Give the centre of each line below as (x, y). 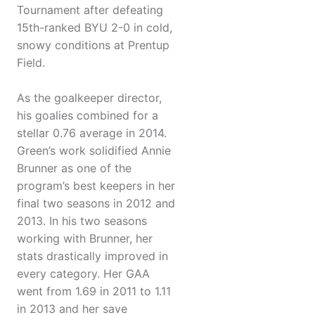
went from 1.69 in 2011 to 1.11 (94, 291)
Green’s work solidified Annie (94, 151)
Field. (31, 63)
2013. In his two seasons (82, 221)
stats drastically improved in (92, 256)
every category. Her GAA (83, 274)
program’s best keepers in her (96, 186)
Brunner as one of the (74, 168)
